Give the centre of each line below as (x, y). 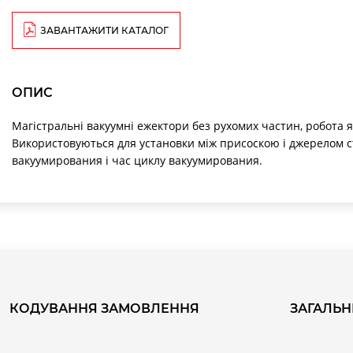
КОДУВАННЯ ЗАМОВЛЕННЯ (105, 308)
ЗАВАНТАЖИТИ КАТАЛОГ (105, 30)
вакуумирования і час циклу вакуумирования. (137, 160)
